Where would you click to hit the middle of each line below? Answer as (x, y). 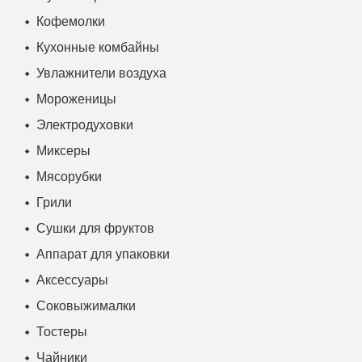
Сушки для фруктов (95, 228)
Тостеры (62, 331)
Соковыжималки (86, 305)
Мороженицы (76, 99)
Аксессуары (72, 280)
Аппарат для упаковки (103, 254)
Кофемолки (71, 21)
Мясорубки (69, 176)
